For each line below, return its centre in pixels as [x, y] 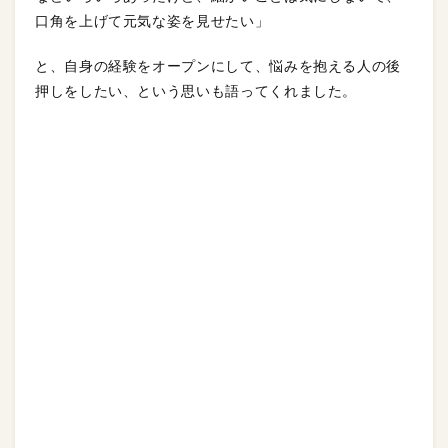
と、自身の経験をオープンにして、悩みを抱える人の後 [218, 66]
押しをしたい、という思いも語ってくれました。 [196, 91]
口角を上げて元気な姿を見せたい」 [152, 21]
